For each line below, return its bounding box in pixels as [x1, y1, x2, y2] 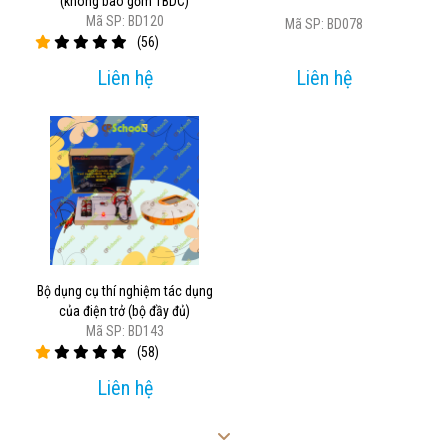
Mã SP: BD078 [284, 15, 363, 32]
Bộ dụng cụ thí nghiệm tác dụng [36, 283, 213, 300]
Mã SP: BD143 [85, 323, 164, 340]
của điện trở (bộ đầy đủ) [59, 303, 190, 320]
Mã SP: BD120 [85, 12, 164, 29]
